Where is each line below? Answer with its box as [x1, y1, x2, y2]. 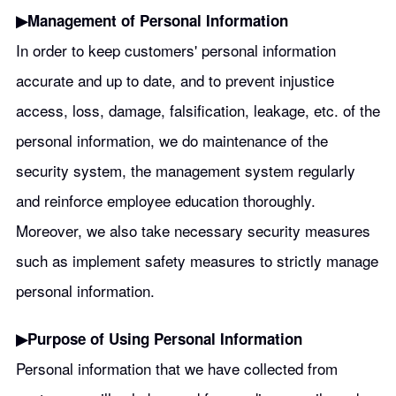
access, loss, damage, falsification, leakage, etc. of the [15, 99, 380, 121]
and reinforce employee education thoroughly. [15, 189, 316, 211]
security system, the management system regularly [15, 159, 355, 181]
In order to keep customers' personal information [15, 39, 336, 61]
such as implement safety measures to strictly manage [15, 249, 378, 271]
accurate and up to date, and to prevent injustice [15, 69, 334, 91]
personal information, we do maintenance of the [15, 129, 328, 151]
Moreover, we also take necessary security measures [15, 219, 370, 241]
